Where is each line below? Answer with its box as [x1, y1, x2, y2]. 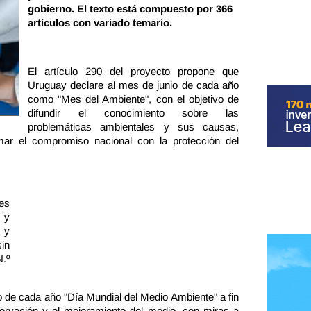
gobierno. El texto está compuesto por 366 [28, 3, 233, 15]
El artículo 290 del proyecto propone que [28, 65, 239, 77]
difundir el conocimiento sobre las [28, 107, 239, 119]
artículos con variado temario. [28, 17, 172, 28]
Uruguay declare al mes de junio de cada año [28, 79, 239, 91]
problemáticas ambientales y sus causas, [28, 121, 239, 133]
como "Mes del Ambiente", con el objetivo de [28, 93, 239, 105]
